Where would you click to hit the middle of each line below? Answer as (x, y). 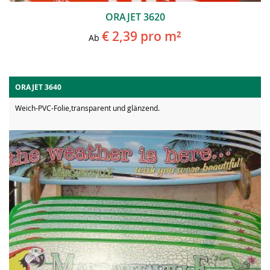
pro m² (159, 36)
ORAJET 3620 (135, 17)
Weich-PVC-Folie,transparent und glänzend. (87, 108)
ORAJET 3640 (38, 87)
